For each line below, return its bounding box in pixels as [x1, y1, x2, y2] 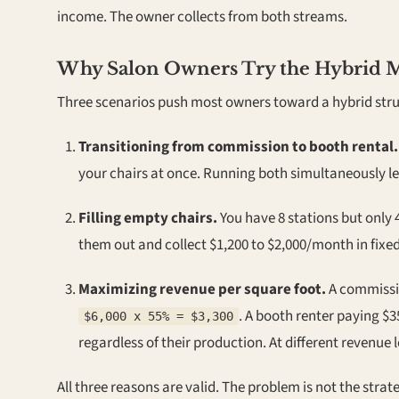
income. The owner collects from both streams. [57, 6, 347, 28]
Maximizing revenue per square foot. [78, 279, 326, 300]
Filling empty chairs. [78, 208, 217, 229]
